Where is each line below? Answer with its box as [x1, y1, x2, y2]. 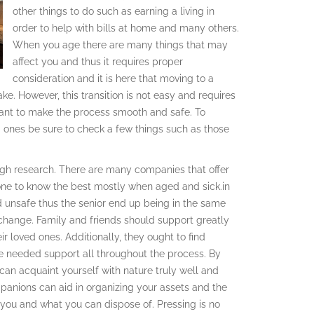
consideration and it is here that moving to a [13, 72, 214, 84]
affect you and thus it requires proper [13, 55, 183, 67]
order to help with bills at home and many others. [13, 22, 239, 34]
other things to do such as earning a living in [13, 5, 214, 17]
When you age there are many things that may [13, 39, 228, 50]
